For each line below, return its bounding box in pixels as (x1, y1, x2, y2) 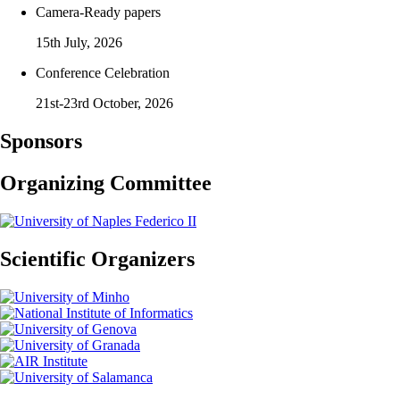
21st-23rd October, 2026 (36, 96, 173, 112)
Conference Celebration (36, 65, 170, 81)
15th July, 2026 (36, 35, 122, 51)
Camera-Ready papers (36, 4, 161, 21)
